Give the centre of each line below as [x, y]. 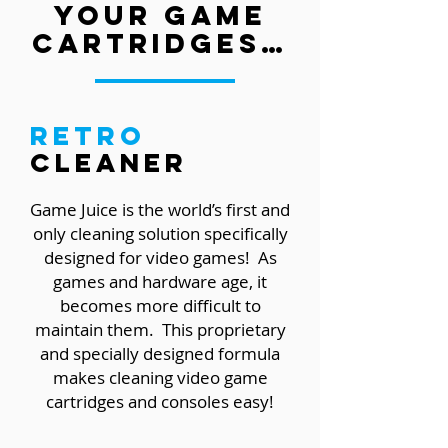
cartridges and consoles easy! [160, 402]
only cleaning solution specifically [160, 234]
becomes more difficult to [160, 306]
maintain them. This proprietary [160, 330]
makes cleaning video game [160, 378]
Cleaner [109, 163]
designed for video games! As [160, 258]
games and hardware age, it [160, 282]
